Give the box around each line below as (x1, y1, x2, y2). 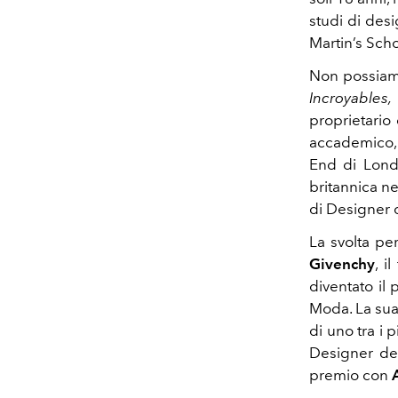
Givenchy (309, 254, 375, 273)
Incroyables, (309, 88, 392, 107)
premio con (309, 365, 392, 384)
